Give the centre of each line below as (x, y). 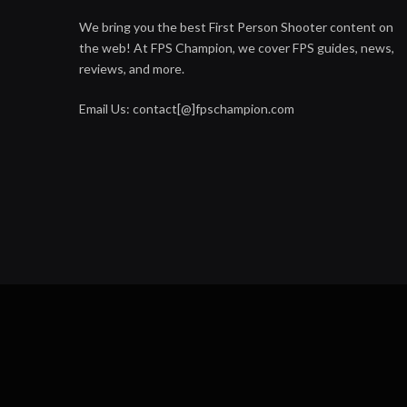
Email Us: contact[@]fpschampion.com (187, 109)
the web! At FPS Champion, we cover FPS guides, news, (237, 48)
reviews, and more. (132, 69)
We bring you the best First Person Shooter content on (236, 27)
